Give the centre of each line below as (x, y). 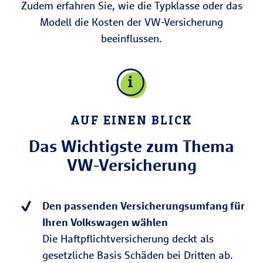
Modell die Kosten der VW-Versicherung (131, 22)
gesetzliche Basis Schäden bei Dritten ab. (138, 255)
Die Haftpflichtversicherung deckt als (128, 239)
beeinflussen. (131, 38)
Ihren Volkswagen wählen (105, 222)
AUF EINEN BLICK (131, 120)
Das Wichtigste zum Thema (131, 146)
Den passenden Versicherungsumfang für (144, 206)
